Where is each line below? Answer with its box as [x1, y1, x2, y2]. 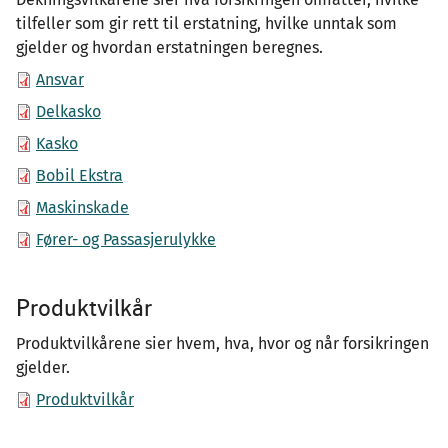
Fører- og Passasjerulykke [36, 230, 216, 249]
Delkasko [36, 102, 101, 121]
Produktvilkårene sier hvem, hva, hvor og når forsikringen [16, 334, 429, 353]
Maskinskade [36, 198, 129, 217]
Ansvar [36, 70, 84, 89]
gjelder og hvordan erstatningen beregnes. [16, 38, 323, 57]
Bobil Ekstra [36, 166, 123, 185]
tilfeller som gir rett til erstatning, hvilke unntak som [16, 14, 397, 33]
